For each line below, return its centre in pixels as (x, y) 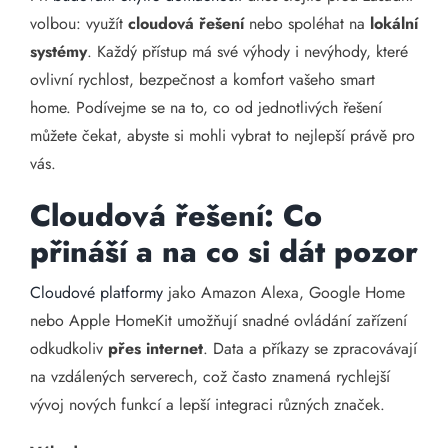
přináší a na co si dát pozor (224, 251)
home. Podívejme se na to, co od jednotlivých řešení (206, 107)
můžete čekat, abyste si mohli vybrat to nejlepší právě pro (222, 135)
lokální (394, 23)
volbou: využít (79, 23)
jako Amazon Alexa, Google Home (284, 292)
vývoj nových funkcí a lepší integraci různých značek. (207, 404)
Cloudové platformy (96, 292)
